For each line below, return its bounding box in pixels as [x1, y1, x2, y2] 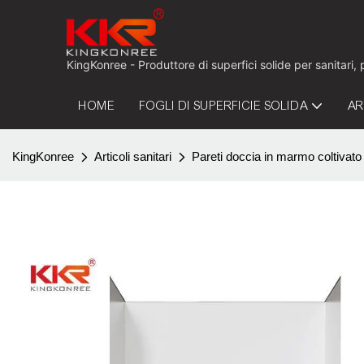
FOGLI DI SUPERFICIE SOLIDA [140, 98, 309, 113]
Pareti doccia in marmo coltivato [192, 149, 362, 163]
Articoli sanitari [94, 149, 171, 163]
